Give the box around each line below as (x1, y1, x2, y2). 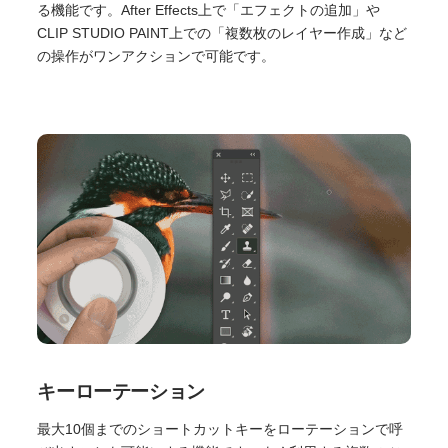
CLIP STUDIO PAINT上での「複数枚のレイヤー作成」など (37, 25, 408, 41)
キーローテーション (37, 380, 205, 402)
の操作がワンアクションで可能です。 (37, 48, 276, 64)
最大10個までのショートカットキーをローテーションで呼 (37, 421, 404, 437)
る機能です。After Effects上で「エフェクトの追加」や (37, 2, 381, 18)
